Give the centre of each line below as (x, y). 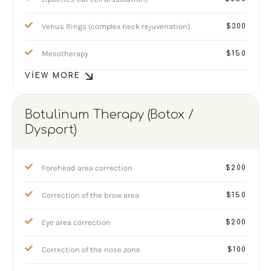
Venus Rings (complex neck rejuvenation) (116, 26)
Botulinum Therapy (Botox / (109, 115)
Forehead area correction (87, 168)
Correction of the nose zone (91, 250)
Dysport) (51, 130)
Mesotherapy (65, 54)
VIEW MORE (53, 76)
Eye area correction (76, 222)
